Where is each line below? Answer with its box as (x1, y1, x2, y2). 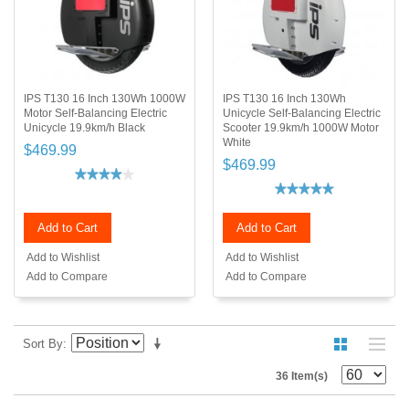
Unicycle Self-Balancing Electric (223, 107, 382, 121)
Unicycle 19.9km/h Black (24, 121, 145, 135)
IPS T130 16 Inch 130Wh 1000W (24, 92, 185, 106)
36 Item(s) (276, 370, 328, 383)
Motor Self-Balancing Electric (24, 107, 167, 121)
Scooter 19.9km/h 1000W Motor (223, 121, 380, 135)
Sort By (23, 337, 63, 351)
